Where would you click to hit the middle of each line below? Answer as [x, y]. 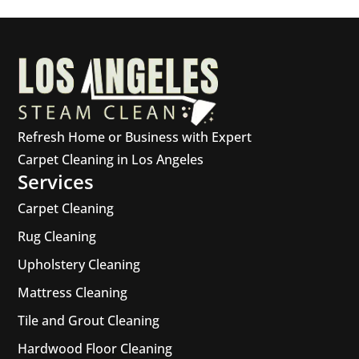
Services [56, 181]
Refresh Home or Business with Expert [135, 137]
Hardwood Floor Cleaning [95, 348]
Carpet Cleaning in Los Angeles [111, 159]
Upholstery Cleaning [79, 264]
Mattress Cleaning [73, 292]
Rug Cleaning [57, 236]
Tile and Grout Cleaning [89, 320]
